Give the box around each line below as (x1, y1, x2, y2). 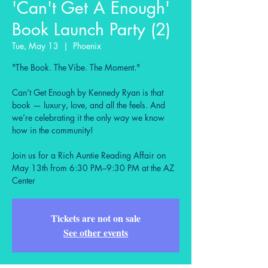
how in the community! (12, 124, 93, 136)
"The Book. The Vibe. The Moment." (12, 62, 140, 74)
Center (12, 175, 35, 187)
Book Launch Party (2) (12, 19, 170, 41)
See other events (63, 226, 128, 240)
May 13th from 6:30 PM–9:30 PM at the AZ (12, 162, 174, 174)
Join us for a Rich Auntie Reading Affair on (12, 150, 166, 162)
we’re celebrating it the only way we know (12, 112, 165, 124)
